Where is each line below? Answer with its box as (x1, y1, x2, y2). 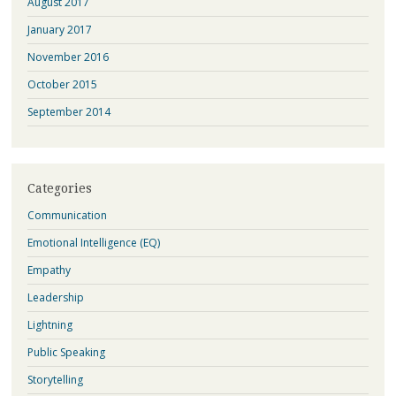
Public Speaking (27, 345, 105, 361)
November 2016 (27, 49, 109, 65)
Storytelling (27, 372, 83, 388)
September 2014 (27, 104, 110, 120)
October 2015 (27, 77, 97, 93)
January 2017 (27, 22, 92, 38)
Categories (27, 181, 92, 196)
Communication (27, 208, 107, 224)
